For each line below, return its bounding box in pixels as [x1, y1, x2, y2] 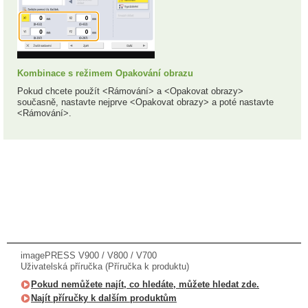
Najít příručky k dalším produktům [31, 292, 177, 303]
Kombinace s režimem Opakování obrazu [17, 67, 193, 78]
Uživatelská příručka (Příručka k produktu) [21, 261, 189, 272]
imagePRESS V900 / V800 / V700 [21, 250, 157, 261]
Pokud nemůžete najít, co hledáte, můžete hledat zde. [31, 278, 259, 289]
